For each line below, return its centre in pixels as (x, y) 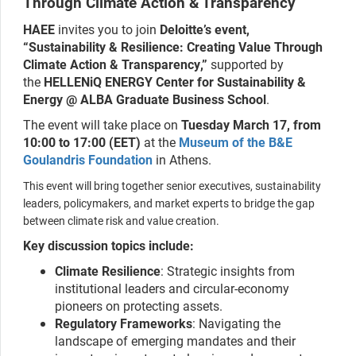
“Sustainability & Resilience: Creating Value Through (173, 47)
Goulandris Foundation (88, 160)
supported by (246, 64)
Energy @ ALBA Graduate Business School (145, 99)
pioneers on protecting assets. (139, 306)
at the (160, 142)
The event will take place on (102, 125)
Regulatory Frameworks (124, 323)
